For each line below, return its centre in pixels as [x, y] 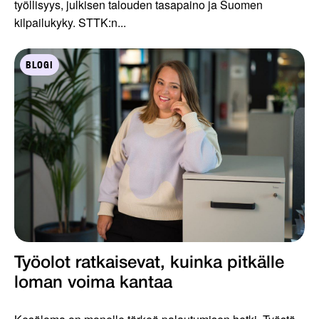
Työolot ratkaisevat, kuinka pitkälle [149, 264]
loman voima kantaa [93, 284]
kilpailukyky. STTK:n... [70, 23]
